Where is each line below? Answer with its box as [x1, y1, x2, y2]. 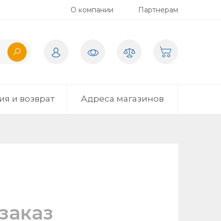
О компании [71, 5, 113, 14]
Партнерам [138, 5, 178, 14]
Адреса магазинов [80, 94, 164, 104]
